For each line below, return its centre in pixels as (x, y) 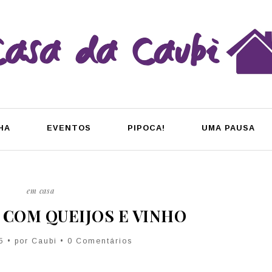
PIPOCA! (146, 127)
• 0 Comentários (95, 241)
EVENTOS (69, 127)
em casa (41, 190)
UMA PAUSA (228, 127)
